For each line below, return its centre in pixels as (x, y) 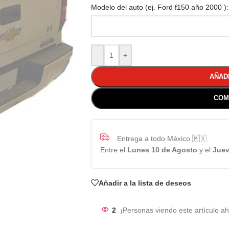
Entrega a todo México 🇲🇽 (162, 138)
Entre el (113, 150)
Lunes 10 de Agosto (162, 150)
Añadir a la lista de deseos (145, 183)
